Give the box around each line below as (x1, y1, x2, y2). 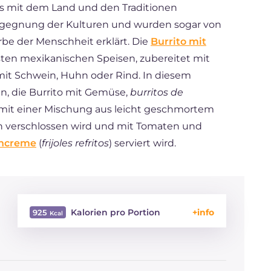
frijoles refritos (42, 137, 109, 149)
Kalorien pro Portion (71, 207, 160, 218)
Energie (30, 230, 63, 242)
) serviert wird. (109, 137, 176, 149)
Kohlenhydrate (30, 246, 93, 258)
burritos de (130, 87, 183, 98)
